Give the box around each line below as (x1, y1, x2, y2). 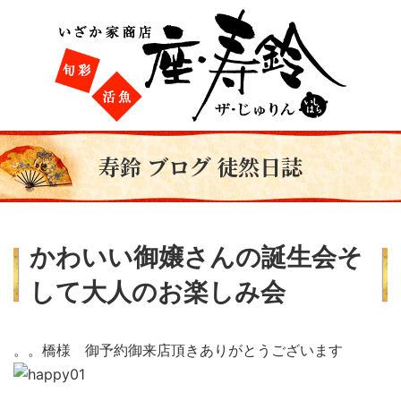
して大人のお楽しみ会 (30, 278, 286, 306)
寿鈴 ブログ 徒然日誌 (98, 150, 303, 182)
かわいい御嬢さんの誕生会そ (30, 243, 363, 271)
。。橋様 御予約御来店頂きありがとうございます (13, 341, 343, 359)
